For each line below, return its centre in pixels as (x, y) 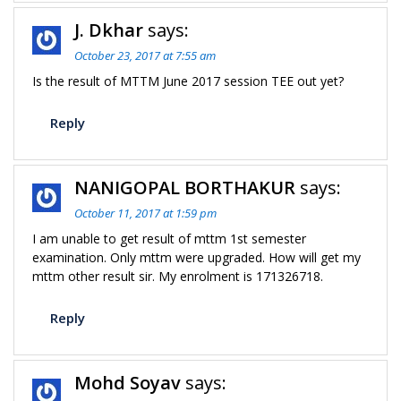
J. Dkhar (109, 30)
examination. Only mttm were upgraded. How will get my (196, 257)
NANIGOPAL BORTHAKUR (185, 188)
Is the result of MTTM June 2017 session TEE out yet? (188, 81)
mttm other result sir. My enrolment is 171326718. (178, 276)
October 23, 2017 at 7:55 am (145, 55)
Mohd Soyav (128, 383)
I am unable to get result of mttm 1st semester (169, 239)
